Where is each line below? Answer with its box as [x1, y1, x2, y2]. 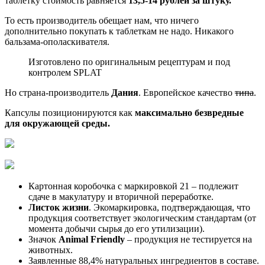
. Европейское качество [138, 88, 235, 98]
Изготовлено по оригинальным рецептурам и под [28, 57, 230, 67]
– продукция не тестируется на [125, 234, 252, 245]
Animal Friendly [59, 234, 125, 245]
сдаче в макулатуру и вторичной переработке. [28, 192, 214, 202]
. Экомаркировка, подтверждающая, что [89, 202, 250, 213]
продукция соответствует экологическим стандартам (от [28, 213, 256, 224]
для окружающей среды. [5, 118, 110, 129]
